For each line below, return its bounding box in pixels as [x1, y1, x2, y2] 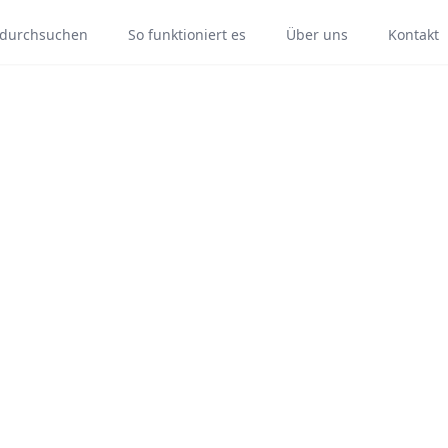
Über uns [285, 25, 348, 44]
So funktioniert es [127, 25, 246, 44]
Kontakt [387, 25, 439, 44]
